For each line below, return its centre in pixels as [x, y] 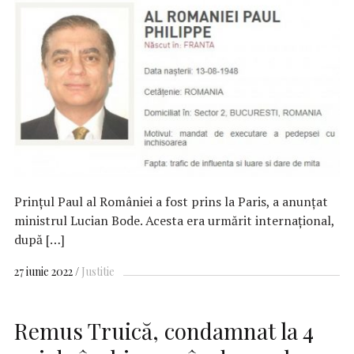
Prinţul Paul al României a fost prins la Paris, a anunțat [171, 201]
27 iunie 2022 [43, 272]
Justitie [98, 272]
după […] [40, 239]
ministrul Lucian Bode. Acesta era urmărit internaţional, [174, 220]
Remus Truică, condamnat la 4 [164, 330]
